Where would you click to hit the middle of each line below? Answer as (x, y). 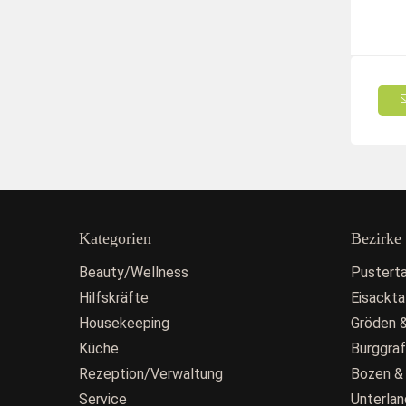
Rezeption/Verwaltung (151, 374)
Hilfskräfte (114, 298)
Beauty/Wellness (134, 272)
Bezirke (376, 238)
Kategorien (115, 238)
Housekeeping (124, 323)
